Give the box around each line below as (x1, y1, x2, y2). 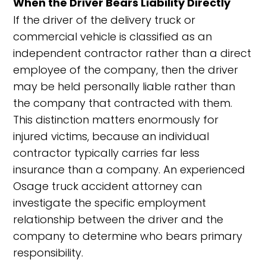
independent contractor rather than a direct (13, 46, 252, 61)
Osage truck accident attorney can (13, 179, 202, 194)
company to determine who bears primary (13, 229, 243, 243)
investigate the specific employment (13, 195, 207, 210)
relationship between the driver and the (13, 212, 224, 227)
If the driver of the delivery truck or (13, 12, 196, 27)
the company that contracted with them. (13, 96, 233, 110)
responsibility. (13, 245, 84, 260)
